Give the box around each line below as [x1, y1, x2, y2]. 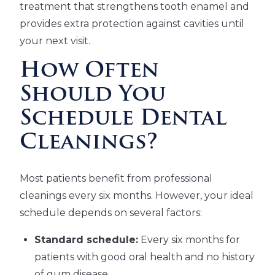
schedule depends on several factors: [20, 207, 202, 219]
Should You [20, 85, 166, 107]
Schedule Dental [20, 109, 227, 131]
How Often [20, 61, 159, 83]
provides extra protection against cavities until [20, 18, 244, 30]
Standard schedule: [34, 234, 138, 246]
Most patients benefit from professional [20, 172, 212, 185]
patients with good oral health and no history [34, 251, 255, 263]
